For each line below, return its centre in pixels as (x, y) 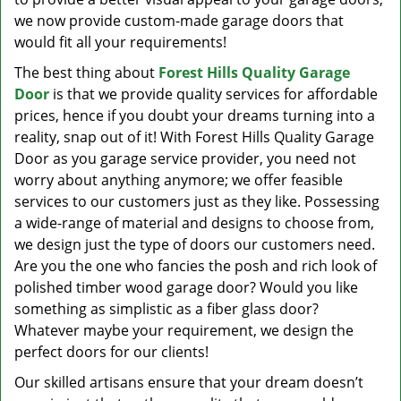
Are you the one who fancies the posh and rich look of (196, 266)
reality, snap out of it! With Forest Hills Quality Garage (194, 137)
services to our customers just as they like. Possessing (197, 201)
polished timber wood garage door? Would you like (186, 287)
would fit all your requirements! (120, 42)
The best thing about (86, 73)
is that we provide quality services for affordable (213, 94)
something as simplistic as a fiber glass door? (166, 309)
